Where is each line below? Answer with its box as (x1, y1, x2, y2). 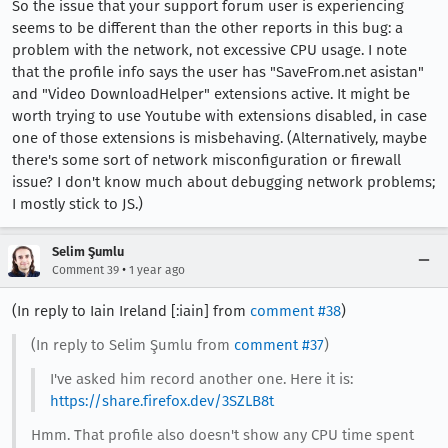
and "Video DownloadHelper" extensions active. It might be (12, 84, 410, 103)
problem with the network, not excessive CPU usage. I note (12, 40, 407, 59)
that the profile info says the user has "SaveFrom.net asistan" (12, 62, 424, 81)
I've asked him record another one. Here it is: (49, 369, 353, 388)
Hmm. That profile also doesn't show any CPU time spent (30, 425, 414, 444)
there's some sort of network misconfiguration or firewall (12, 150, 401, 169)
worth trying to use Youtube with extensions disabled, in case (12, 106, 427, 125)
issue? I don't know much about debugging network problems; (12, 172, 435, 191)
